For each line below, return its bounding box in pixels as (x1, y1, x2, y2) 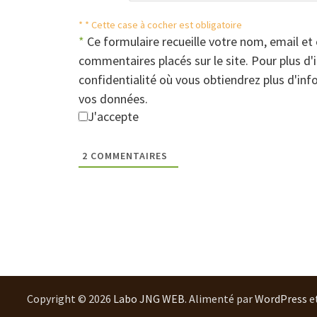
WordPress (255, 291, 308, 306)
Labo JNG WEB (113, 291, 185, 306)
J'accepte (87, 108, 139, 125)
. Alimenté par (185, 291, 255, 306)
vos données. (78, 90, 148, 107)
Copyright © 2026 (27, 291, 114, 306)
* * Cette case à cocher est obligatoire (78, 18, 242, 31)
